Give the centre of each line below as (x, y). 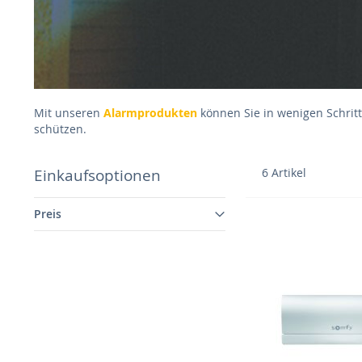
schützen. (60, 129)
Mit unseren (68, 113)
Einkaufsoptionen (97, 176)
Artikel (288, 173)
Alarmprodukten (150, 113)
